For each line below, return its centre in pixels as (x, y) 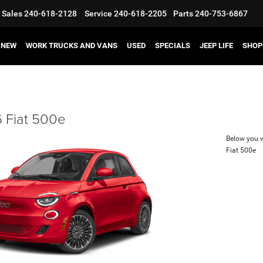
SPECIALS (173, 45)
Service (98, 14)
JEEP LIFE (216, 45)
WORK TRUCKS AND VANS (72, 45)
